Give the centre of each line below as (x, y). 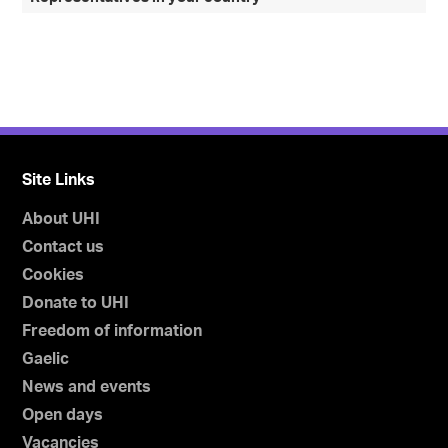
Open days (63, 414)
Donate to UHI (76, 302)
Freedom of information (112, 330)
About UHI (61, 218)
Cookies (53, 274)
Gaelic (46, 358)
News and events (87, 386)
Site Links (59, 179)
